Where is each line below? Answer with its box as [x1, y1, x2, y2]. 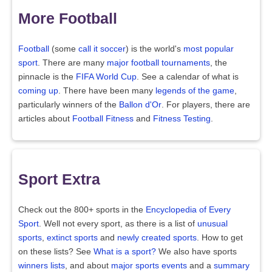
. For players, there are [161, 100, 250, 110]
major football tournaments [107, 58, 210, 68]
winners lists [18, 261, 65, 271]
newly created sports [117, 233, 197, 243]
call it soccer [78, 44, 126, 54]
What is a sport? [93, 247, 156, 257]
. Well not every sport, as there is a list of [39, 219, 197, 229]
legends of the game [155, 86, 234, 96]
